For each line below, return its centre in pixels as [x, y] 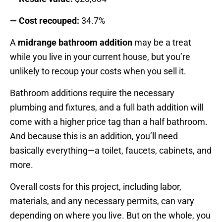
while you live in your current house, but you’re [100, 57]
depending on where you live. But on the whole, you [110, 216]
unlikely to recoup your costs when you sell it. [99, 71]
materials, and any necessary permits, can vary [102, 201]
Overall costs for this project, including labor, [96, 187]
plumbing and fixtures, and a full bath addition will [107, 108]
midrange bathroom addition [74, 43]
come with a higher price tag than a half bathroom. [109, 122]
